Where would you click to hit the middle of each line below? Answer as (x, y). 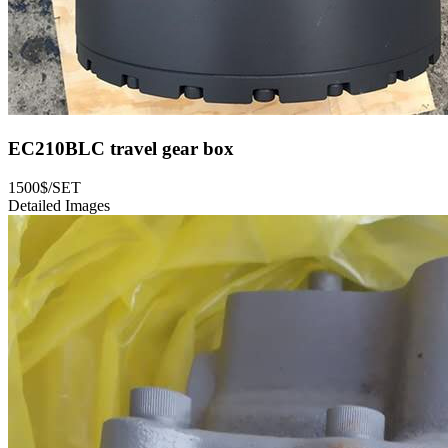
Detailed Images (59, 205)
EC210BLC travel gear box (121, 149)
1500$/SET (44, 187)
